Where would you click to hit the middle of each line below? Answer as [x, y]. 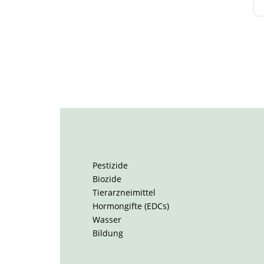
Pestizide [110, 165]
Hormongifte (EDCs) [131, 206]
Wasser [107, 220]
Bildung [108, 233]
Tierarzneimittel [124, 192]
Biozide [107, 179]
